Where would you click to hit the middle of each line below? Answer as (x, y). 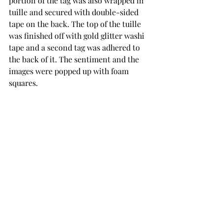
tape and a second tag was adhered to (75, 47)
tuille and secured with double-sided (75, 12)
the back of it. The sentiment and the (75, 59)
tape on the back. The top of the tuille (76, 24)
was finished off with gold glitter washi (78, 36)
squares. (23, 83)
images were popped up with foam (70, 71)
